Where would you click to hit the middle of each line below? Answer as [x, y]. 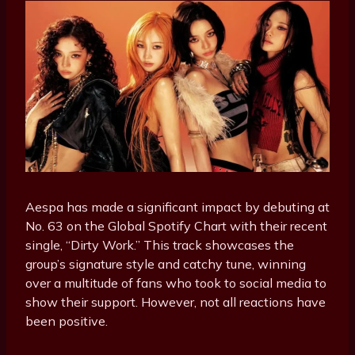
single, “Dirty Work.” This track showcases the [160, 245]
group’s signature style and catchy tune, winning [166, 264]
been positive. [67, 321]
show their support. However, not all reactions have [176, 302]
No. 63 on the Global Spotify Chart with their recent [176, 226]
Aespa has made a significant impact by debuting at [177, 207]
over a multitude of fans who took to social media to [176, 283]
